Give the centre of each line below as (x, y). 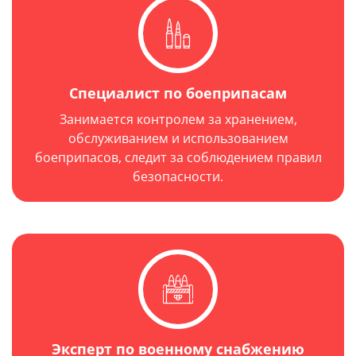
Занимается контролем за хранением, (178, 120)
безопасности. (178, 177)
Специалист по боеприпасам (178, 93)
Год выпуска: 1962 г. (161, 91)
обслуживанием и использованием (178, 139)
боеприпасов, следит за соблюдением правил (178, 158)
